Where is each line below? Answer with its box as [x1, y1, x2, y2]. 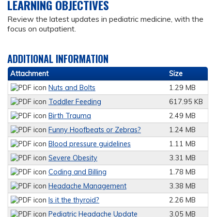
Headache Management [48, 182, 126, 190]
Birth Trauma [48, 111, 91, 120]
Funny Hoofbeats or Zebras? [48, 125, 141, 134]
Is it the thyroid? [48, 196, 99, 204]
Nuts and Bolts [48, 83, 95, 92]
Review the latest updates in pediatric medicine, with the [7, 14, 203, 24]
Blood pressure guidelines [48, 139, 131, 148]
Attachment [10, 69, 48, 78]
